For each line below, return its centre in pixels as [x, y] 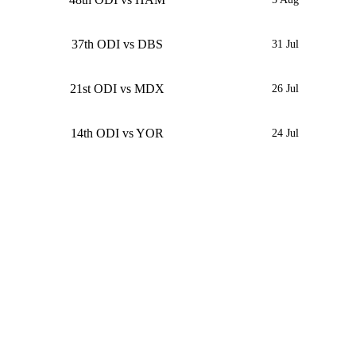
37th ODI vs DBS [117, 44]
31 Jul [285, 44]
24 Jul [285, 133]
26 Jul [285, 89]
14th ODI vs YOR [117, 133]
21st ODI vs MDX [117, 89]
